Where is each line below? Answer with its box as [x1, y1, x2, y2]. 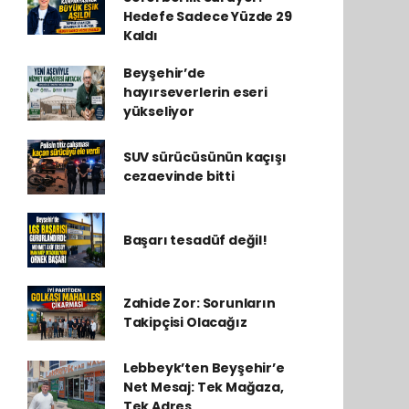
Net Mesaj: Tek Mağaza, [122, 378, 284, 396]
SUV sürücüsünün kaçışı [122, 148, 287, 166]
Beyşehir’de [122, 64, 205, 82]
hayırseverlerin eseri [122, 83, 267, 101]
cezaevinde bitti [122, 167, 235, 185]
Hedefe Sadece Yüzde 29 [122, 7, 292, 26]
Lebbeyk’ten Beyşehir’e [122, 359, 285, 377]
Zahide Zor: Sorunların [122, 294, 276, 312]
